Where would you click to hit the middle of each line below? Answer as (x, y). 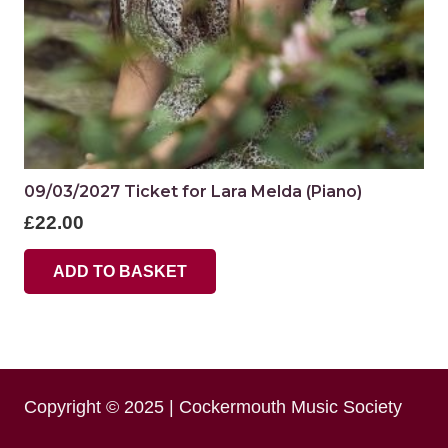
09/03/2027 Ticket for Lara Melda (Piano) (193, 191)
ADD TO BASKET (119, 271)
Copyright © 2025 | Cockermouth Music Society (213, 406)
